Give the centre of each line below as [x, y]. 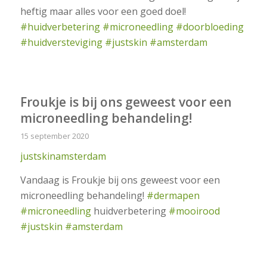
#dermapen [173, 195]
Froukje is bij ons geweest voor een [126, 102]
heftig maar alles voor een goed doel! [103, 12]
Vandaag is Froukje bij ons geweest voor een [120, 180]
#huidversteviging [61, 43]
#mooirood [194, 211]
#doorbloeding [209, 27]
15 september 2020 [54, 136]
